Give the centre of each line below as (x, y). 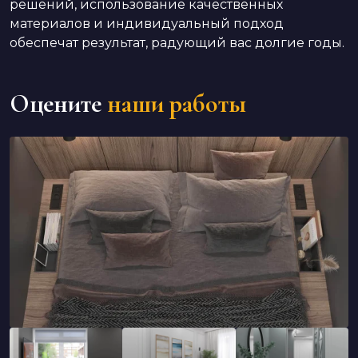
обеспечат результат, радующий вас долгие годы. (177, 43)
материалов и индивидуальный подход (147, 24)
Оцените (56, 103)
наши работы (177, 103)
